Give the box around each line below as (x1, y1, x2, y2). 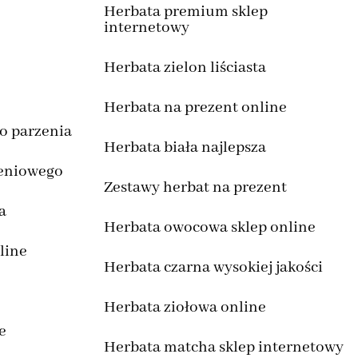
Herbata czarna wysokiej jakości (103, 257, 323, 278)
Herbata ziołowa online (103, 297, 266, 318)
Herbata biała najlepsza (103, 137, 266, 158)
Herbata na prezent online (103, 97, 287, 118)
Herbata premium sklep (103, 2, 268, 22)
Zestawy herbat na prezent (103, 177, 287, 198)
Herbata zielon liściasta (103, 58, 266, 78)
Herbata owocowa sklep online (103, 217, 316, 238)
